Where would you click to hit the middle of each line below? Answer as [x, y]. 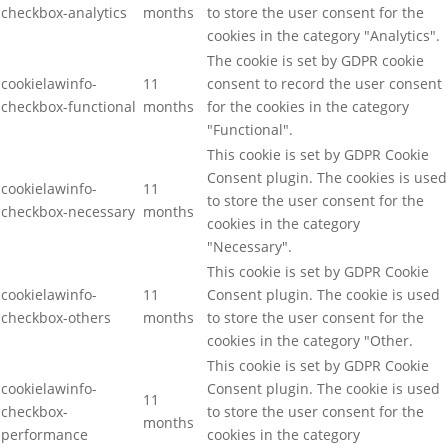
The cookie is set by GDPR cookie [315, 60]
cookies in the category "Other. [310, 340]
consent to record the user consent [324, 83]
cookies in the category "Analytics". [323, 35]
